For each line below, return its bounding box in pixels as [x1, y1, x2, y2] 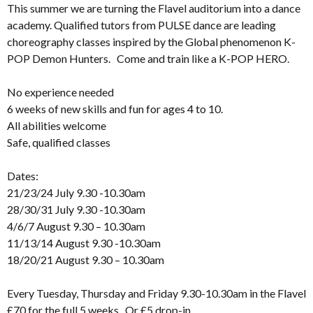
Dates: [7, 169, 38, 183]
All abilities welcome [7, 119, 106, 133]
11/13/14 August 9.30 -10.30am [7, 236, 161, 250]
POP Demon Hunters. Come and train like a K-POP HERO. [7, 52, 289, 66]
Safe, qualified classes [7, 136, 110, 150]
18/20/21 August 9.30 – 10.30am [7, 253, 164, 267]
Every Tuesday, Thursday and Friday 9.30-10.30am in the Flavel [7, 286, 306, 300]
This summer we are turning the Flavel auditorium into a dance [7, 1, 300, 15]
